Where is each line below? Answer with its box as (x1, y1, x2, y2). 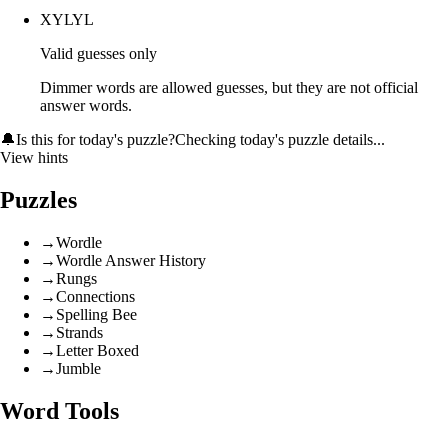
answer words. (40, 97, 132, 114)
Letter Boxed (56, 341, 139, 359)
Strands (56, 323, 103, 341)
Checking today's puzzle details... (175, 131, 385, 148)
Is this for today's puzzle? (16, 131, 175, 148)
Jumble (56, 359, 101, 377)
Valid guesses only (40, 45, 157, 62)
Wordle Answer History (56, 251, 206, 269)
